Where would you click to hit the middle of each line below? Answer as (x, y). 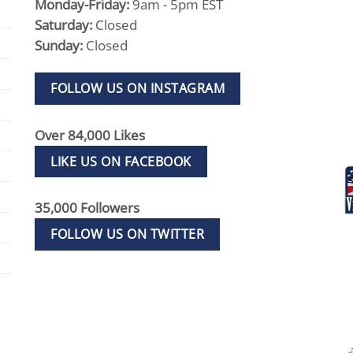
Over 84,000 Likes (90, 135)
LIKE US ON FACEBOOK (121, 161)
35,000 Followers (87, 208)
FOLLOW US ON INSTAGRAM (138, 89)
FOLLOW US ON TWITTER (128, 234)
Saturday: (65, 24)
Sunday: (60, 45)
